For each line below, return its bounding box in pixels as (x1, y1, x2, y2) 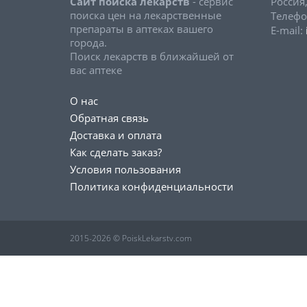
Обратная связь (70, 111, 149, 125)
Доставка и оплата (70, 128, 162, 142)
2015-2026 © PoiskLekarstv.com (70, 232, 192, 244)
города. (70, 36, 107, 49)
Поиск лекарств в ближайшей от (70, 49, 234, 63)
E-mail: (270, 23, 306, 37)
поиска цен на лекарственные (70, 8, 221, 22)
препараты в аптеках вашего (70, 22, 213, 36)
